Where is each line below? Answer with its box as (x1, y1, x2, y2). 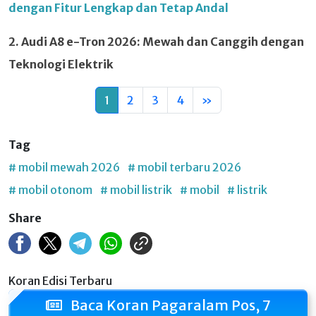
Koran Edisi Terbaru (8, 273, 112, 288)
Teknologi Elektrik (8, 56, 114, 71)
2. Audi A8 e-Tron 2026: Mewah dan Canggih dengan (8, 34, 304, 49)
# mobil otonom (8, 182, 92, 197)
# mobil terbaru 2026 (128, 159, 241, 174)
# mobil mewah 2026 (8, 159, 120, 174)
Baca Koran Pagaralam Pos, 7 (67, 296, 271, 314)
